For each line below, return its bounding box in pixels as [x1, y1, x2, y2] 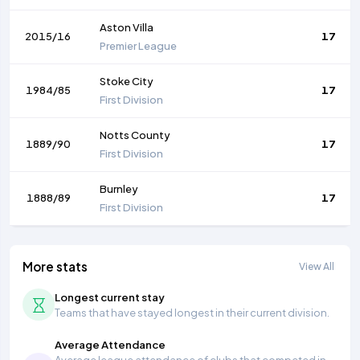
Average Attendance [55, 337, 166, 352]
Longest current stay [55, 289, 165, 304]
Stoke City [100, 75, 154, 88]
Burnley [100, 182, 139, 196]
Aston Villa [100, 21, 154, 35]
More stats [22, 259, 88, 275]
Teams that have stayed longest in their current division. [55, 305, 329, 319]
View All [299, 260, 334, 273]
